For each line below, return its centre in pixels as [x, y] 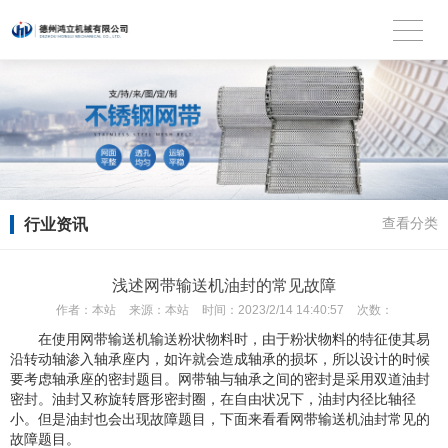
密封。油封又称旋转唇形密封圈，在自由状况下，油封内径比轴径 [213, 399]
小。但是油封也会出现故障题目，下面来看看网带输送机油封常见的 [220, 419]
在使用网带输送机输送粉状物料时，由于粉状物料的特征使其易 [234, 339]
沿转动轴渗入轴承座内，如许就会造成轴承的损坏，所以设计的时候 [220, 359]
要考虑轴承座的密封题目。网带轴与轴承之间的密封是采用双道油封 [220, 379]
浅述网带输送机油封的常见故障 [224, 285]
